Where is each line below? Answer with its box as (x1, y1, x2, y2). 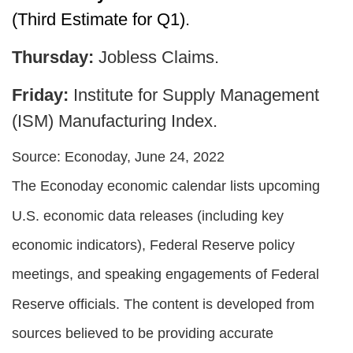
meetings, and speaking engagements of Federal (12, 265, 319, 282)
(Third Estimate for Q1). (12, 9, 190, 29)
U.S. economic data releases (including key (12, 206, 284, 224)
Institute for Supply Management (69, 84, 319, 105)
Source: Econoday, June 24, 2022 (12, 147, 225, 165)
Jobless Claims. (94, 46, 219, 67)
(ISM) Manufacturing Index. (12, 110, 217, 131)
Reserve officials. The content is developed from (12, 295, 314, 312)
